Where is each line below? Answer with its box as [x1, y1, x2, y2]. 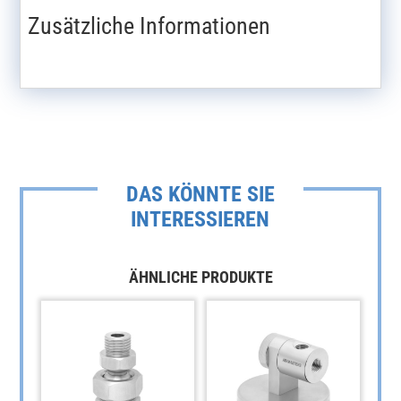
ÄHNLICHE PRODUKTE [128, 267, 273, 286]
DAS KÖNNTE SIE [125, 181, 275, 207]
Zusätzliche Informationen [28, 12, 271, 39]
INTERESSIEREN [131, 206, 270, 232]
